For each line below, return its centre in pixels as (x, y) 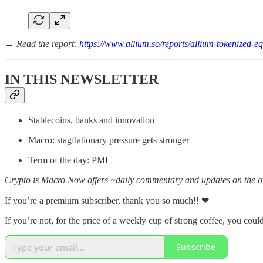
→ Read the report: (42, 44)
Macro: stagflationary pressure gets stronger (109, 140)
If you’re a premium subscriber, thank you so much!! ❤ (107, 200)
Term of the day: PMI (68, 160)
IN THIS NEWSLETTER (82, 79)
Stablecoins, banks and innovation (91, 120)
